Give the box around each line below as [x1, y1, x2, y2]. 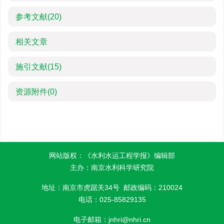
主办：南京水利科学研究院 [70, 163, 154, 171]
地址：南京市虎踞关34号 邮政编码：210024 [41, 183, 182, 191]
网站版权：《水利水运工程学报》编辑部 [49, 151, 175, 159]
